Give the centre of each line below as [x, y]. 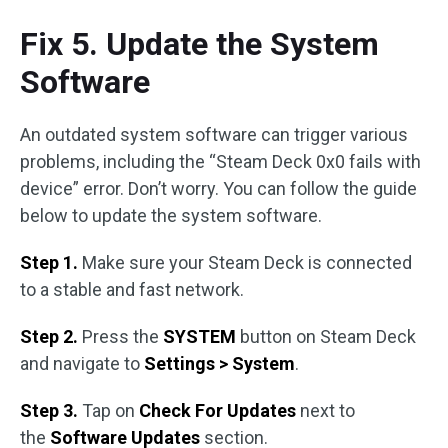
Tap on [110, 410]
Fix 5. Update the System [199, 43]
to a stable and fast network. [132, 289]
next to [327, 410]
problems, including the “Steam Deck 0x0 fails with [220, 161]
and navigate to [82, 363]
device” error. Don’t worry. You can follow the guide [218, 188]
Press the [122, 336]
